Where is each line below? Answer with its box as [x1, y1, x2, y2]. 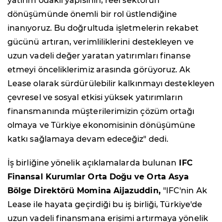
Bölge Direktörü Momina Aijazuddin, [7, 185, 163, 195]
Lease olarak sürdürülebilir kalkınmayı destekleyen [7, 78, 215, 88]
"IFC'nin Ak [163, 185, 207, 195]
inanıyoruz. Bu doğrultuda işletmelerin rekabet [7, 23, 199, 33]
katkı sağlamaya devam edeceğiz [7, 134, 144, 144]
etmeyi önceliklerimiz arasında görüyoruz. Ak [7, 64, 191, 74]
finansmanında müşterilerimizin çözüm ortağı [7, 106, 195, 116]
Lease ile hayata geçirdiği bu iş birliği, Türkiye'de [7, 199, 203, 209]
